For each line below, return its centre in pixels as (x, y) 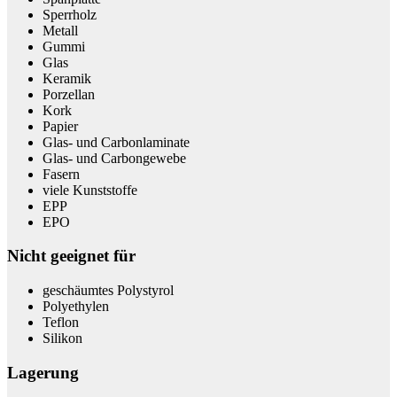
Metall (60, 30)
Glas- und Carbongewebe (114, 158)
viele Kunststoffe (90, 190)
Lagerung (43, 372)
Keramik (67, 78)
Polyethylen (76, 306)
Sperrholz (70, 14)
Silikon (62, 338)
